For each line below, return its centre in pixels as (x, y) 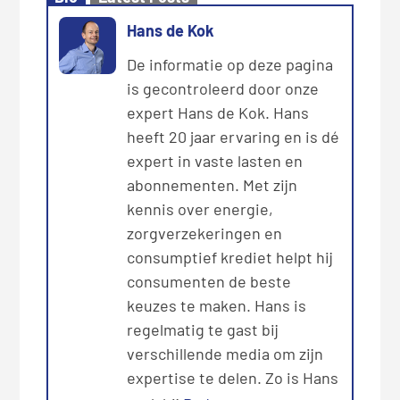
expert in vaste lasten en (215, 160)
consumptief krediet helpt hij (230, 257)
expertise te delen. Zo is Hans (233, 377)
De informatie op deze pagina (230, 64)
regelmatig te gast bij (203, 329)
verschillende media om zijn (225, 353)
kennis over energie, (200, 208)
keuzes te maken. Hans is (217, 305)
